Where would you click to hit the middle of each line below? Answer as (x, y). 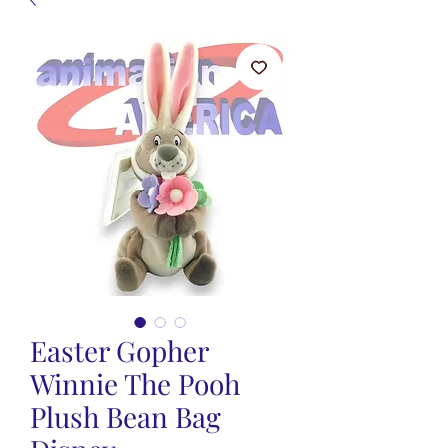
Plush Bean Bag (125, 416)
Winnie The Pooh (135, 383)
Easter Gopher (119, 350)
